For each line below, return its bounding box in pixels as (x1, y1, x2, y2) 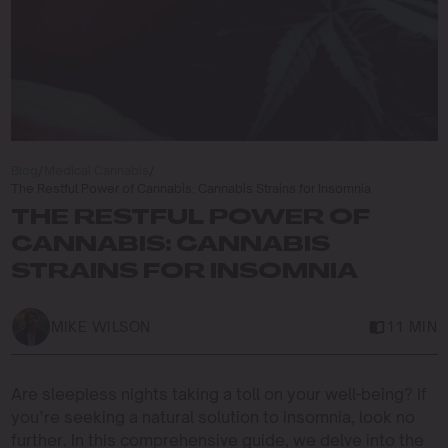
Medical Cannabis (43, 162, 149, 178)
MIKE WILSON (50, 318, 151, 336)
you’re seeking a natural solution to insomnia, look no (10, 406, 415, 427)
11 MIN (385, 318, 438, 336)
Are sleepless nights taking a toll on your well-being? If (10, 383, 427, 404)
